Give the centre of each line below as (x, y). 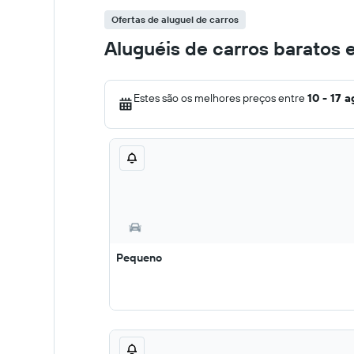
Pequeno (139, 258)
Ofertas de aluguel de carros (175, 19)
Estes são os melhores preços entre (220, 98)
